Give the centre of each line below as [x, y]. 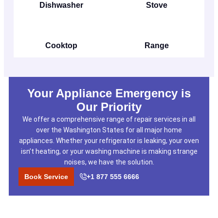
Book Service [46, 177]
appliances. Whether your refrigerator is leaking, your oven [109, 141]
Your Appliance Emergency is [109, 93]
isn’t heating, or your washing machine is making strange [109, 151]
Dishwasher [61, 5]
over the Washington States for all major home [109, 130]
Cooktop [61, 45]
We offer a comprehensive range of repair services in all [109, 119]
